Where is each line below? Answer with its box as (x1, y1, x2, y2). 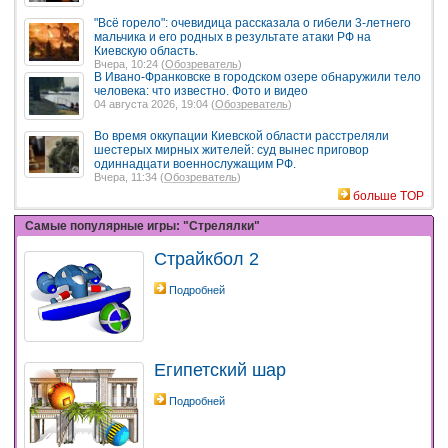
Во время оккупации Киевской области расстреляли (94, 128, 389, 143)
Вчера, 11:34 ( (94, 170, 164, 183)
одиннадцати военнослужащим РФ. (94, 156, 296, 171)
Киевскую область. (94, 44, 198, 59)
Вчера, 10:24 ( (94, 58, 165, 71)
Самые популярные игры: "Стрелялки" (25, 218, 260, 233)
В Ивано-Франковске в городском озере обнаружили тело (94, 70, 421, 85)
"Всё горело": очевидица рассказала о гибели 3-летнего (94, 16, 411, 31)
